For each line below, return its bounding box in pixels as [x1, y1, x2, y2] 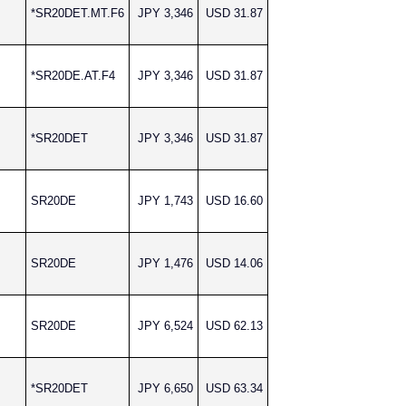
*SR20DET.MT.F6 [31, 6, 124, 20]
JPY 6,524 [138, 319, 193, 333]
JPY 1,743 [138, 194, 193, 208]
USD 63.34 [206, 382, 263, 395]
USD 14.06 [206, 256, 263, 270]
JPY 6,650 [138, 382, 193, 395]
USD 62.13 [206, 319, 263, 333]
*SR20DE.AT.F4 [31, 69, 115, 82]
